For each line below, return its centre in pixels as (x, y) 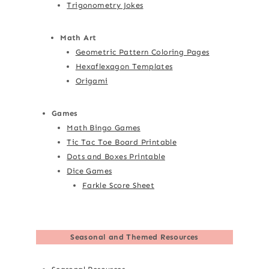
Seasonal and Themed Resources (134, 237)
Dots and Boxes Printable (116, 156)
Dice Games (89, 171)
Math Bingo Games (104, 127)
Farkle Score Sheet (118, 185)
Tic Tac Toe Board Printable (122, 142)
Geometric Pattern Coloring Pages (142, 52)
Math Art (78, 37)
